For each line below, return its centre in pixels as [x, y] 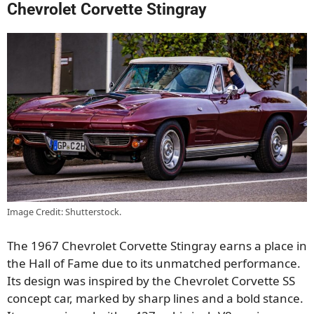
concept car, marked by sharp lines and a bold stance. [155, 298]
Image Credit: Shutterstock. [64, 212]
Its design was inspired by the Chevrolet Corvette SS [151, 280]
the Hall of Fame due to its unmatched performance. [154, 263]
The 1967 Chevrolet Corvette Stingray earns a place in [157, 245]
